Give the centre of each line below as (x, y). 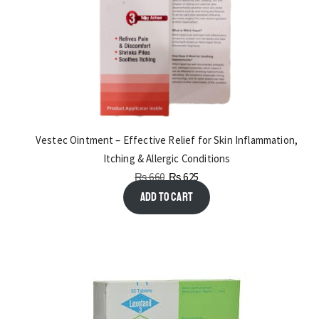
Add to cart (167, 197)
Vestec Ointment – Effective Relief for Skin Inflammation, (167, 140)
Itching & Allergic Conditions (167, 159)
